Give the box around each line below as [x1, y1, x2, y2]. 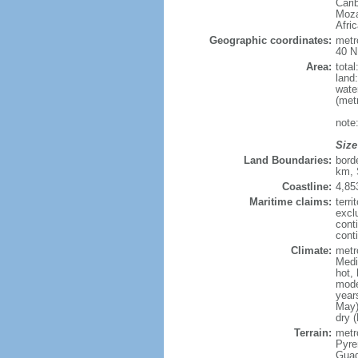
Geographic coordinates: [209, 34, 332, 46]
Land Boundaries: [243, 154, 332, 166]
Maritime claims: [249, 196, 332, 208]
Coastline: [281, 181, 332, 193]
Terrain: [293, 327, 332, 339]
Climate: [290, 245, 332, 257]
